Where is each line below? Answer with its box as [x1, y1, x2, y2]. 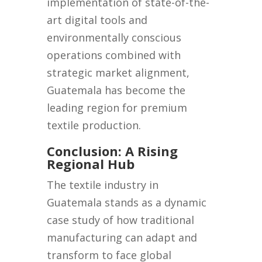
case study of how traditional [47, 213, 195, 227]
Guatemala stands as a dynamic [47, 195, 207, 210]
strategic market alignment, [47, 65, 190, 80]
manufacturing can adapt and [47, 230, 198, 245]
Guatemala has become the [47, 83, 186, 98]
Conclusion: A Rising [47, 142, 178, 160]
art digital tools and [47, 13, 148, 27]
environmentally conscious [47, 30, 182, 45]
